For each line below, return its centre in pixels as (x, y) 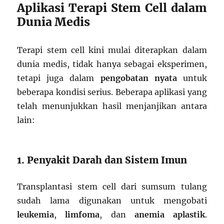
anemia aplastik (169, 215)
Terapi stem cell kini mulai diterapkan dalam (112, 50)
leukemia (36, 215)
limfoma (82, 215)
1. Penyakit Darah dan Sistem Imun (102, 160)
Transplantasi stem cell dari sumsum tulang (112, 187)
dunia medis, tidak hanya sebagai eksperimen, (112, 64)
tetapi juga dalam (59, 78)
